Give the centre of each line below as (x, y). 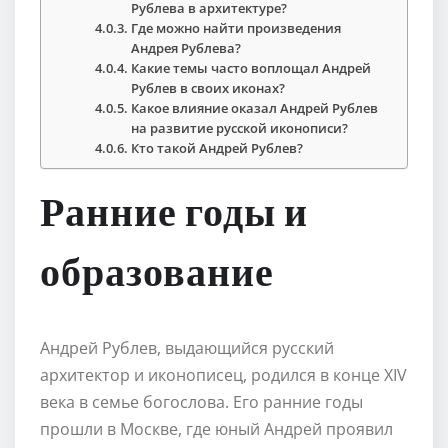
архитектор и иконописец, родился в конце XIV (223, 374)
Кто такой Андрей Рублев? (217, 147)
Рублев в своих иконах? (208, 87)
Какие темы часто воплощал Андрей (251, 67)
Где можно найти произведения (236, 27)
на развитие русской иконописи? (240, 127)
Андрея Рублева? (186, 47)
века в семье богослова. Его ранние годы (201, 401)
